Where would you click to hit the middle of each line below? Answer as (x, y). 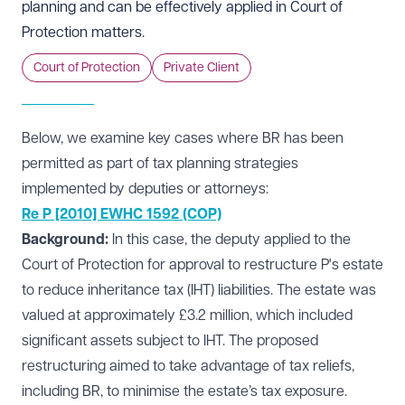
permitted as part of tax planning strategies (160, 164)
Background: (65, 240)
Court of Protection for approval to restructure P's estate (202, 265)
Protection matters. (83, 33)
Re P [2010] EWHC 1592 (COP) (122, 214)
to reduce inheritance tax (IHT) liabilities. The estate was (199, 290)
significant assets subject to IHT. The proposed (170, 341)
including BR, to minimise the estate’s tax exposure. (184, 391)
